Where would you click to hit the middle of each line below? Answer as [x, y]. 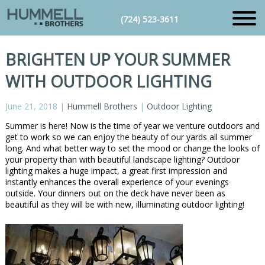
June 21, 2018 [31, 106]
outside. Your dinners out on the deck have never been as [115, 193]
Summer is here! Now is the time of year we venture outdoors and [132, 126]
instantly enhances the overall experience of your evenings [117, 182]
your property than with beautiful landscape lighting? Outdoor [122, 160]
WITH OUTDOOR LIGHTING [108, 82]
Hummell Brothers [102, 106]
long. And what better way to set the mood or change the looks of [132, 148]
